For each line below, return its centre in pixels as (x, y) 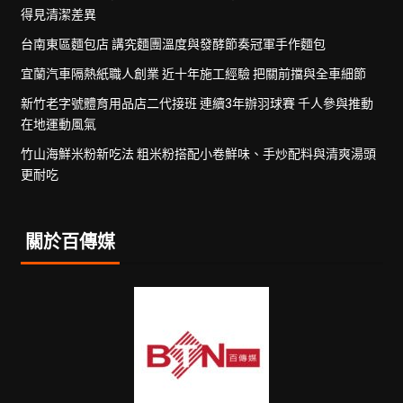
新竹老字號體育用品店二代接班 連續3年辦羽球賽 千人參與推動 (197, 103)
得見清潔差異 (58, 14)
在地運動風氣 (58, 124)
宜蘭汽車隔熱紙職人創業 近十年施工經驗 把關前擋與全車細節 (193, 73)
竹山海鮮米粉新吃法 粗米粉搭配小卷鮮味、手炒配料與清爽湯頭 (198, 153)
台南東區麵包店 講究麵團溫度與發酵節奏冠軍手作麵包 (173, 44)
